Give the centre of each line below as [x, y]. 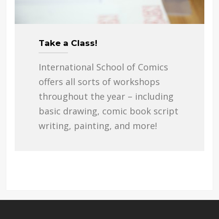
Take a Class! [68, 43]
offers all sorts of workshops [99, 81]
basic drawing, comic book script [108, 111]
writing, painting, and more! [98, 125]
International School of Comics [103, 67]
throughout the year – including [106, 96]
